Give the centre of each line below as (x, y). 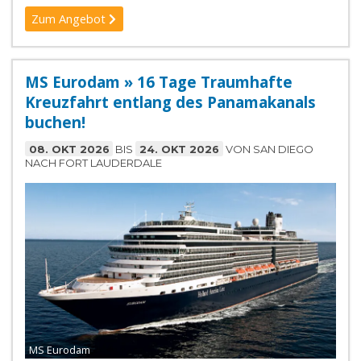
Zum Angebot (71, 19)
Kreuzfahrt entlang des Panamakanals (170, 102)
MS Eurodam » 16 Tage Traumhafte (158, 81)
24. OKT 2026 (180, 149)
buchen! (55, 122)
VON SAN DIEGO (268, 149)
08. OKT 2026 (69, 149)
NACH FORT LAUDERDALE (93, 162)
